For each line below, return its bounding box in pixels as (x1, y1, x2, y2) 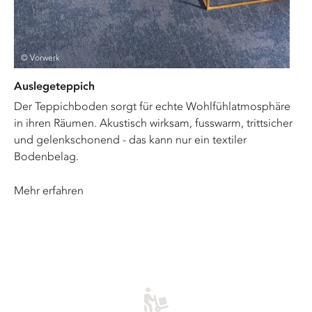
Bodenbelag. (14, 149, 79, 163)
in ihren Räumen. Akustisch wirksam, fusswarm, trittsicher (14, 116, 292, 130)
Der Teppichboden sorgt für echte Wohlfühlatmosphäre (14, 99, 290, 113)
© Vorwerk (21, 52, 60, 63)
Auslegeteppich (14, 79, 95, 93)
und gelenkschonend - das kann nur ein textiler (14, 132, 247, 146)
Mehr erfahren (14, 183, 84, 197)
